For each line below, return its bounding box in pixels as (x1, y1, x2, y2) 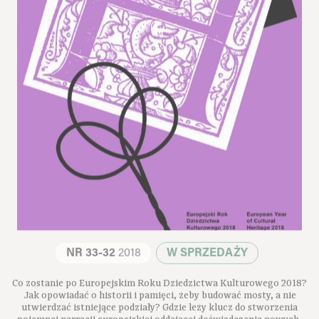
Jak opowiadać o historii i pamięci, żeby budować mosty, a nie (23, 284, 296, 298)
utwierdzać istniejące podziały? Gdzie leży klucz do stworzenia (21, 296, 298, 310)
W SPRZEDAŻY (166, 242, 248, 254)
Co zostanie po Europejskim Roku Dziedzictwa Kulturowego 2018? (12, 272, 307, 286)
